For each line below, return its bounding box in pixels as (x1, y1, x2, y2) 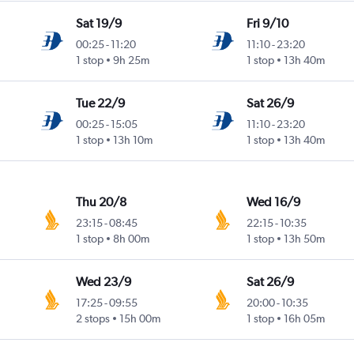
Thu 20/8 (76, 194, 127, 210)
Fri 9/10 (246, 16, 288, 32)
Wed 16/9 (246, 194, 300, 210)
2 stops (76, 312, 111, 326)
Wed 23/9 (76, 274, 132, 290)
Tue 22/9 (76, 96, 126, 111)
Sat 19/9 (76, 16, 122, 32)
